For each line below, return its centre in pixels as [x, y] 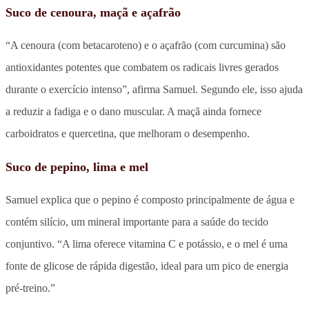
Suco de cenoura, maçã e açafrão [93, 12]
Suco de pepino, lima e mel [77, 167]
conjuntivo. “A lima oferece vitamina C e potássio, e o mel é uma [147, 243]
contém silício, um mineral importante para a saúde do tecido [137, 221]
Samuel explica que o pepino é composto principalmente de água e [150, 199]
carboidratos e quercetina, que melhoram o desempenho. [128, 133]
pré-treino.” [30, 288]
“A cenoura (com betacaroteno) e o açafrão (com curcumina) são [146, 45]
